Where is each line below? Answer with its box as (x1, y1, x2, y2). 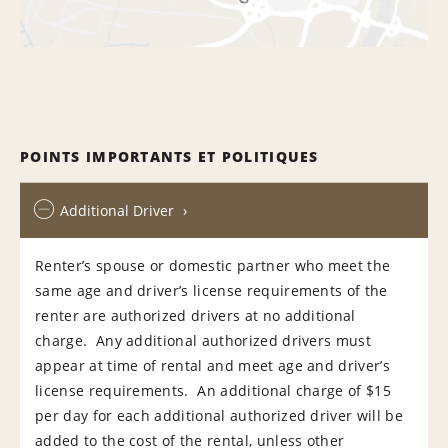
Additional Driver (60, 200, 174, 220)
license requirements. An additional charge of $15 (35, 380, 392, 400)
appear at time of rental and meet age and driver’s (35, 355, 391, 375)
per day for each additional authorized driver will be (35, 405, 403, 425)
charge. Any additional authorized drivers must (35, 330, 372, 350)
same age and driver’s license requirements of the (35, 280, 388, 300)
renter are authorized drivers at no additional (35, 305, 356, 325)
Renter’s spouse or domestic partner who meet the (35, 255, 391, 275)
